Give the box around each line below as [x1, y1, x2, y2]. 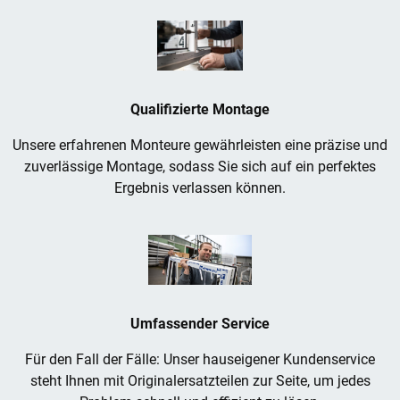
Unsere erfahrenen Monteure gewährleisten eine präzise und [12, 137, 387, 154]
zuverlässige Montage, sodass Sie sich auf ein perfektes [24, 158, 376, 176]
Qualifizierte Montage [130, 101, 270, 119]
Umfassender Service [130, 315, 270, 333]
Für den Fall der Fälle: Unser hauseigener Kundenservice [25, 351, 375, 369]
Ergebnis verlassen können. [114, 179, 286, 197]
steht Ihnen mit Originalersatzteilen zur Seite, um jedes [29, 372, 371, 390]
